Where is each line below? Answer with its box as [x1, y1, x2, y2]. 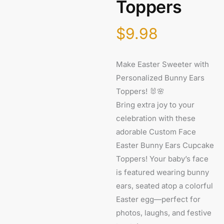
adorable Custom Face [116, 126, 196, 136]
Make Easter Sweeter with [116, 59, 209, 69]
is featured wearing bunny [116, 167, 209, 177]
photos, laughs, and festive [116, 207, 212, 217]
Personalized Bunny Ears [116, 72, 205, 82]
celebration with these [116, 113, 196, 123]
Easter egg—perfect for [116, 194, 201, 204]
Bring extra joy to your [116, 99, 195, 109]
